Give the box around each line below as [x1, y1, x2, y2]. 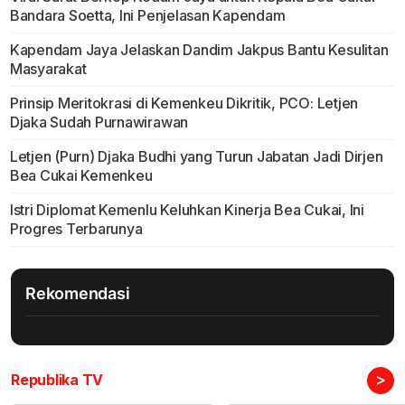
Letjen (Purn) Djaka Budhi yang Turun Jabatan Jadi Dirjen [9, 146, 383, 165]
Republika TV [11, 370, 104, 389]
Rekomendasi [25, 283, 130, 303]
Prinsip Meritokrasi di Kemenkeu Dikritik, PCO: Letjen [9, 93, 359, 112]
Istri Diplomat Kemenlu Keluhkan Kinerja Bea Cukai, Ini [9, 200, 364, 219]
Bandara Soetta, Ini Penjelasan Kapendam [9, 5, 286, 24]
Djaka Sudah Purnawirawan [9, 112, 189, 131]
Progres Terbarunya [9, 219, 143, 238]
